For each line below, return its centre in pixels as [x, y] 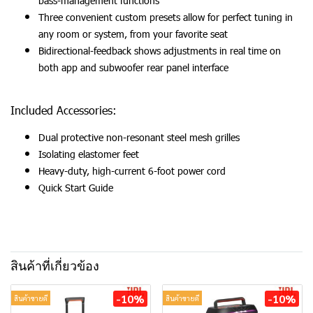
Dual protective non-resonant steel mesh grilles [139, 137]
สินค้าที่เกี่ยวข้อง [55, 266]
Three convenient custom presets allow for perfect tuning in [166, 17]
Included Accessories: [64, 110]
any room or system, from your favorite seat [133, 34]
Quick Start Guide [76, 188]
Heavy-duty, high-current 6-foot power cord [132, 171]
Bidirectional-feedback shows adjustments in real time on [160, 51]
